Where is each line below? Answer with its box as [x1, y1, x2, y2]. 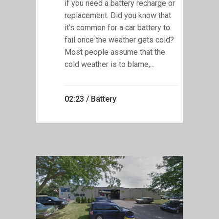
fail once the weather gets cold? [65, 35, 174, 44]
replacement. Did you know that [65, 10, 171, 20]
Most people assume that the [65, 47, 165, 57]
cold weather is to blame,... [65, 59, 154, 69]
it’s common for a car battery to [65, 22, 170, 32]
